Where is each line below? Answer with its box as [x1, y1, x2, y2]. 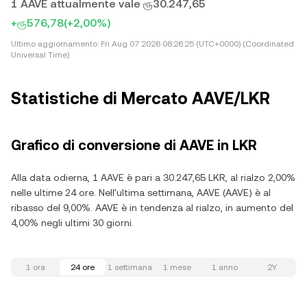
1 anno [211, 262, 238, 272]
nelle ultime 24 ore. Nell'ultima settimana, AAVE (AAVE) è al [11, 187, 271, 198]
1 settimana [108, 262, 152, 272]
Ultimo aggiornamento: [11, 39, 99, 49]
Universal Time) [11, 50, 69, 60]
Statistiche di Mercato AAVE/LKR [11, 89, 270, 108]
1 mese [163, 262, 191, 272]
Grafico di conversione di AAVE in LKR [11, 137, 257, 153]
